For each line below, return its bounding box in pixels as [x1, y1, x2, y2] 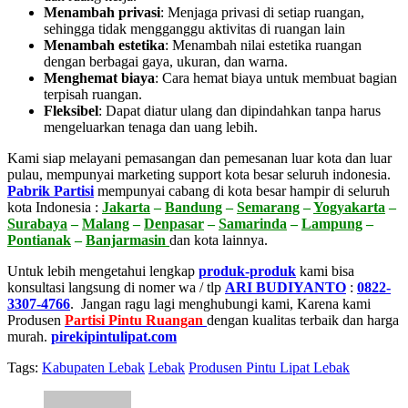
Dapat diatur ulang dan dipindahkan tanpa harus [106, 102, 381, 118]
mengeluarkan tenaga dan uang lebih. [44, 118, 258, 135]
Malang [82, 215, 129, 231]
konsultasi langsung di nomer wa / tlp [7, 279, 225, 295]
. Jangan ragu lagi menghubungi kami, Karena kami [70, 295, 371, 311]
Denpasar [144, 215, 204, 231]
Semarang [237, 199, 300, 215]
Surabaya [7, 215, 67, 231]
